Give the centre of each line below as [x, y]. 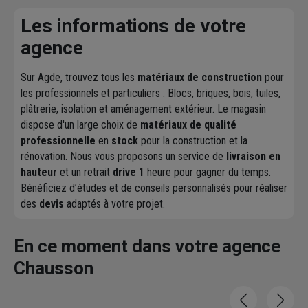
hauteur [39, 173]
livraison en [253, 157]
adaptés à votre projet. [114, 204]
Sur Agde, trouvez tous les [79, 78]
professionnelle [58, 141]
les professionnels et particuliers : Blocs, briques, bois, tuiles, [151, 93]
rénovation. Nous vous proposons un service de [123, 157]
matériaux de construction [200, 78]
